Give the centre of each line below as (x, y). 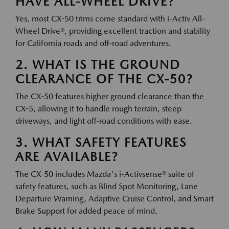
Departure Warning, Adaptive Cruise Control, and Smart (114, 199)
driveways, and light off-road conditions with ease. (104, 121)
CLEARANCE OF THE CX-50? (104, 79)
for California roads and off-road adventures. (93, 43)
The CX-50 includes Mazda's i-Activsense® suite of (105, 174)
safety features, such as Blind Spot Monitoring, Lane (107, 187)
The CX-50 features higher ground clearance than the (110, 97)
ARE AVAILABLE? (67, 157)
